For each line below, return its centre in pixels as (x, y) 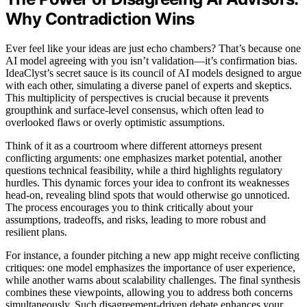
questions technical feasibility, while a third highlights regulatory (144, 170)
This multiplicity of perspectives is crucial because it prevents (137, 97)
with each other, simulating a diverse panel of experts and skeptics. (149, 85)
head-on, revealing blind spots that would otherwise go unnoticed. (148, 195)
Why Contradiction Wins (100, 19)
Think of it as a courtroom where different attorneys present (134, 145)
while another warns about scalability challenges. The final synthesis (153, 280)
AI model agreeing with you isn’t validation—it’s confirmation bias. (151, 60)
